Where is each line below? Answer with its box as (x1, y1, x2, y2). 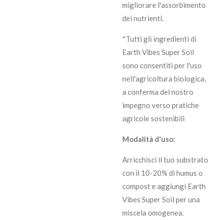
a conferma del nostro (122, 87, 193, 97)
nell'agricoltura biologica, (122, 74, 206, 83)
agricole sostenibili (122, 114, 185, 123)
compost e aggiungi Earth (122, 182, 206, 191)
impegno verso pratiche (122, 101, 199, 110)
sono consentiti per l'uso (122, 61, 202, 70)
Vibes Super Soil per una (122, 195, 200, 204)
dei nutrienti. (122, 14, 164, 23)
